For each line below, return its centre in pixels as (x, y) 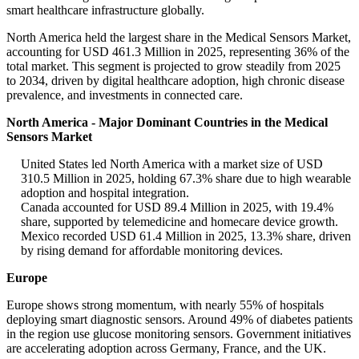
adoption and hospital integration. (105, 193)
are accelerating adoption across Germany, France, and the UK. (166, 349)
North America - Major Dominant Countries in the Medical (167, 123)
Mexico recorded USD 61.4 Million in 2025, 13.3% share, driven (186, 236)
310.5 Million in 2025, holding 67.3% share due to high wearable (186, 179)
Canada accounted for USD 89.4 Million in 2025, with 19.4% (177, 208)
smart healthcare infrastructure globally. (105, 10)
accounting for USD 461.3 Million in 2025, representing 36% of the (178, 52)
